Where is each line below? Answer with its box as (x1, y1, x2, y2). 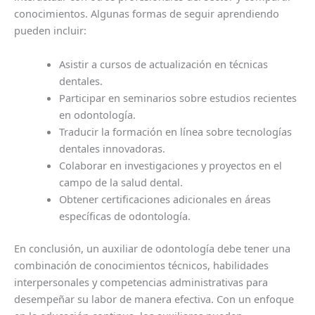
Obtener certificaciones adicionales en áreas (58, 191, 271, 206)
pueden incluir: (14, 23, 86, 38)
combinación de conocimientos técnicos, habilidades (14, 257, 269, 272)
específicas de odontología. (58, 208, 191, 223)
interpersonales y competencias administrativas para (14, 274, 268, 289)
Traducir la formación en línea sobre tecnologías (58, 124, 292, 139)
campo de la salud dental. (58, 174, 183, 189)
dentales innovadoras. (58, 141, 165, 155)
